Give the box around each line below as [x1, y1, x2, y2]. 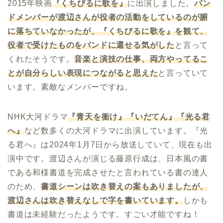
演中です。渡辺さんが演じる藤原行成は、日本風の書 [7, 154, 209, 163]
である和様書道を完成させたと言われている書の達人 [7, 168, 209, 177]
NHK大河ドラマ [7, 112, 68, 121]
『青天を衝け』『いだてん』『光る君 [68, 112, 211, 121]
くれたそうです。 [7, 54, 75, 63]
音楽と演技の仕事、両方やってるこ [74, 54, 209, 63]
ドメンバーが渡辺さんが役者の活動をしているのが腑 [7, 12, 209, 21]
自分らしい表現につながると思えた [24, 68, 158, 77]
